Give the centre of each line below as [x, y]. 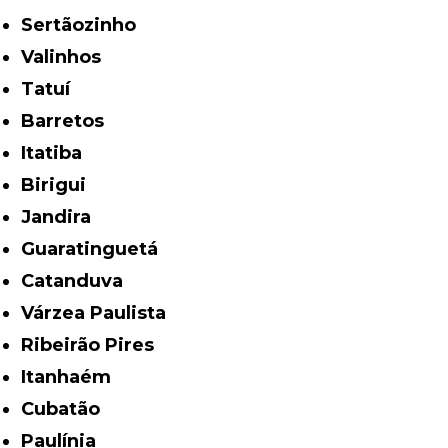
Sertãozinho [85, 24]
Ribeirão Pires [94, 344]
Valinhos [67, 56]
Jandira [61, 216]
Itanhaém [69, 376]
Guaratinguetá [97, 248]
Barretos [70, 120]
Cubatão [67, 408]
